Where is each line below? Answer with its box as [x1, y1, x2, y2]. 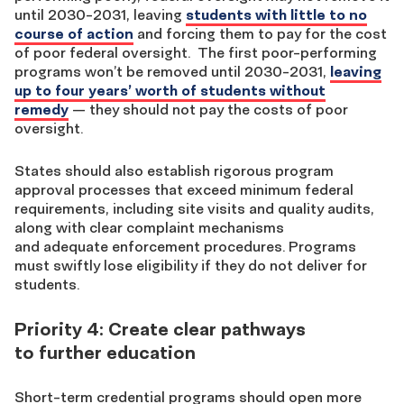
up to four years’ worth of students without [14, 81, 326, 99]
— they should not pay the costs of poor [69, 100, 348, 118]
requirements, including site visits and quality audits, [14, 199, 374, 217]
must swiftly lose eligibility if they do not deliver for [14, 256, 367, 274]
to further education [14, 341, 196, 363]
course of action [14, 24, 133, 42]
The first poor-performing [197, 43, 377, 61]
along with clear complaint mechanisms [14, 218, 284, 236]
